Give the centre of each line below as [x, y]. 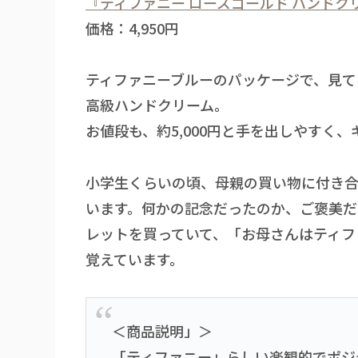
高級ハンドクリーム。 [157, 105]
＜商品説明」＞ [163, 331]
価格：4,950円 [132, 28]
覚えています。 [135, 259]
